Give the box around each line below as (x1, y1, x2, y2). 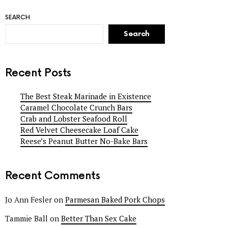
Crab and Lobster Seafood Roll (20, 113, 127, 124)
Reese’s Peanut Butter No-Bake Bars (20, 136, 148, 147)
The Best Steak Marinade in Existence (20, 91, 151, 102)
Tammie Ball (5, 213, 48, 223)
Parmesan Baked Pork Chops (65, 194, 165, 205)
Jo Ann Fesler (5, 194, 52, 205)
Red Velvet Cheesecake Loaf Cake (20, 125, 138, 135)
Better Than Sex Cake (61, 213, 136, 223)
